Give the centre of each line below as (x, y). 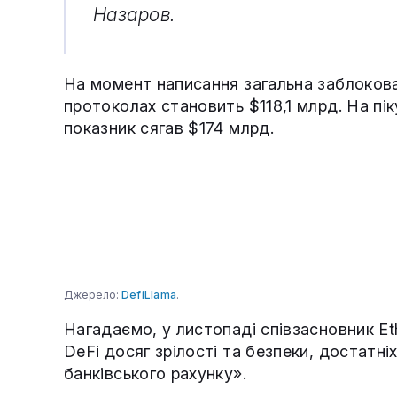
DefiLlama (149, 295)
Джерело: (93, 295)
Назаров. (134, 15)
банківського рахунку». (155, 374)
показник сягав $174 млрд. (169, 128)
